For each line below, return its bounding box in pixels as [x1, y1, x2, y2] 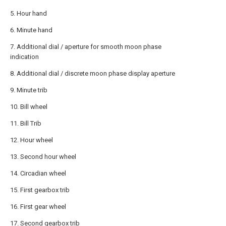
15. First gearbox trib [10, 186, 70, 194]
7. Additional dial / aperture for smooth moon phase [10, 43, 161, 50]
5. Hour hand [10, 10, 47, 17]
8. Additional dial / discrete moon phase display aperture [10, 70, 175, 77]
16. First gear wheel [10, 203, 66, 210]
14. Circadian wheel [10, 169, 66, 177]
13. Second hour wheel [10, 153, 76, 160]
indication [10, 53, 39, 61]
